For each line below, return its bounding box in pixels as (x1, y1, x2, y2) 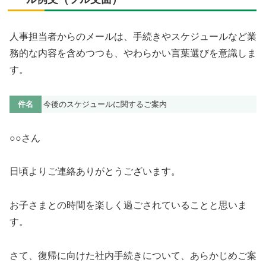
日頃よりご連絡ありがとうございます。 (9, 166, 180, 177)
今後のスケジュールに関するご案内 (43, 99, 167, 109)
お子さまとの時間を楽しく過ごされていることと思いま (9, 200, 247, 211)
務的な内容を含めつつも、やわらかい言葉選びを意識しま (9, 48, 256, 59)
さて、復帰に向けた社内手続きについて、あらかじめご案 (9, 251, 256, 261)
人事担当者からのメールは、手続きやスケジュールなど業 (9, 31, 256, 42)
